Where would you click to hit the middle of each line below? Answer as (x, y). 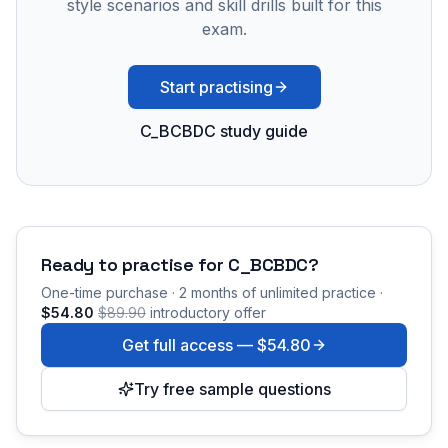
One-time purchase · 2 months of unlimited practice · (212, 292)
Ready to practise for (135, 264)
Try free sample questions (232, 389)
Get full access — (189, 345)
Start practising (216, 87)
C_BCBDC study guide (224, 131)
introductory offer (208, 312)
